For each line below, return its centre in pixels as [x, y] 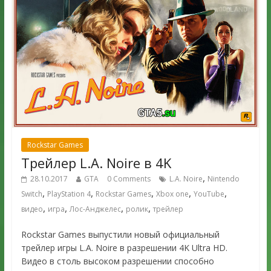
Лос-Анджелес [95, 209]
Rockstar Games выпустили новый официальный [120, 235]
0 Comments [129, 179]
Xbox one [172, 194]
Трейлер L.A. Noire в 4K [96, 163]
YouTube [209, 194]
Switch [31, 194]
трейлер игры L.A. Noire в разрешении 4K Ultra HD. [124, 248]
